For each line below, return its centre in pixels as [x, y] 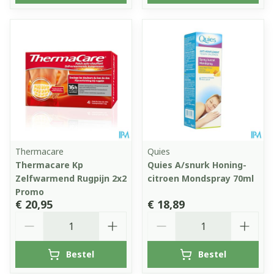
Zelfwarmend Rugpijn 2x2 [71, 178]
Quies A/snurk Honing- [197, 165]
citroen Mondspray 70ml [201, 178]
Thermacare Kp [49, 165]
